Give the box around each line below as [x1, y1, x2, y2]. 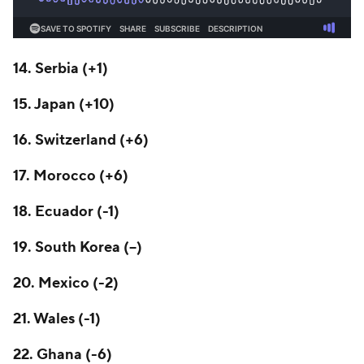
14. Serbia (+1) [13, 59, 108, 78]
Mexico [38, 274, 89, 292]
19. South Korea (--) [13, 238, 142, 257]
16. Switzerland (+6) [13, 131, 149, 149]
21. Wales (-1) [13, 310, 101, 328]
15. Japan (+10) [13, 95, 115, 114]
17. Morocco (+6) [13, 167, 128, 185]
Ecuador [35, 202, 93, 221]
